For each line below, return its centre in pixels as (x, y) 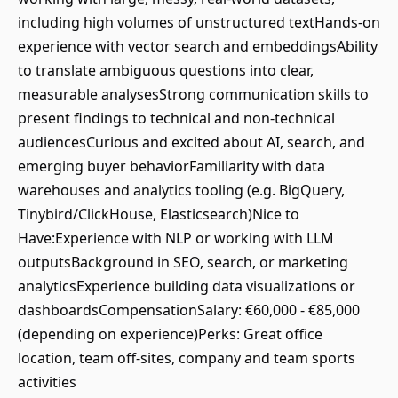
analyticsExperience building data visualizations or (187, 286)
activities (47, 382)
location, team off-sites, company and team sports (187, 358)
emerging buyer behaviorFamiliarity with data (171, 166)
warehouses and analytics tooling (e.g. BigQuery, (181, 190)
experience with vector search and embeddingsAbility (198, 46)
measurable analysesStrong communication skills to (193, 94)
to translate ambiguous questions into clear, (166, 70)
